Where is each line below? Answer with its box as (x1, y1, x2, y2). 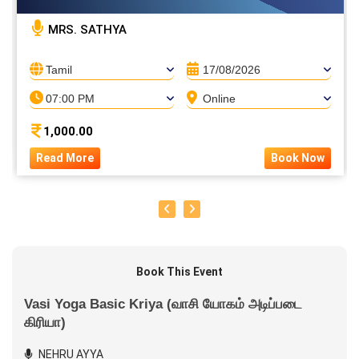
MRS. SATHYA (45, 22, 127, 37)
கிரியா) (24, 315, 66, 330)
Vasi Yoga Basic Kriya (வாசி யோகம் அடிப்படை (24, 296, 302, 312)
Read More (36, 151, 94, 164)
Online (203, 92, 236, 105)
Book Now (271, 151, 325, 164)
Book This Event (136, 265, 223, 278)
